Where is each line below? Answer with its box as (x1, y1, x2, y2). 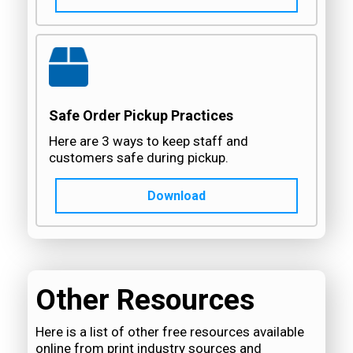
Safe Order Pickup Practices (49, 107, 233, 124)
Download (147, 188, 206, 204)
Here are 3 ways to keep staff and (49, 133, 248, 150)
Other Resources (35, 283, 255, 318)
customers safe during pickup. (49, 150, 229, 166)
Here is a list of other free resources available (35, 324, 304, 340)
